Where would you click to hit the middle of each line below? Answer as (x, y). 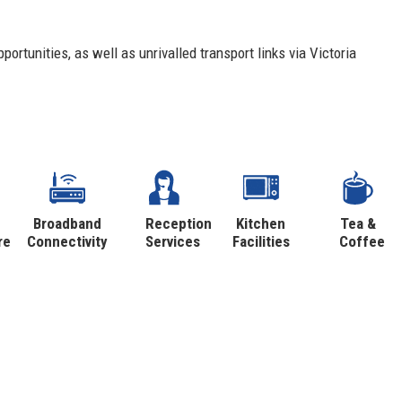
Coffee (362, 242)
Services (173, 242)
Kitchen (261, 224)
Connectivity (68, 242)
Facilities (261, 242)
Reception (179, 224)
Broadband (68, 224)
